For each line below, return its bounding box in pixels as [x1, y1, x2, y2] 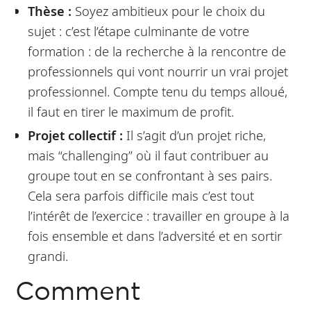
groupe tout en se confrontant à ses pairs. [27, 167, 272, 185]
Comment [15, 281, 142, 305]
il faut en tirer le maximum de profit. [27, 102, 234, 120]
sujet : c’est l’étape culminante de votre [27, 22, 249, 40]
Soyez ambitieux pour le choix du [71, 1, 265, 19]
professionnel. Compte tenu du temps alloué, [27, 82, 287, 100]
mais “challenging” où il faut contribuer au [27, 146, 269, 165]
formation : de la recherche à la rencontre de [27, 42, 286, 60]
